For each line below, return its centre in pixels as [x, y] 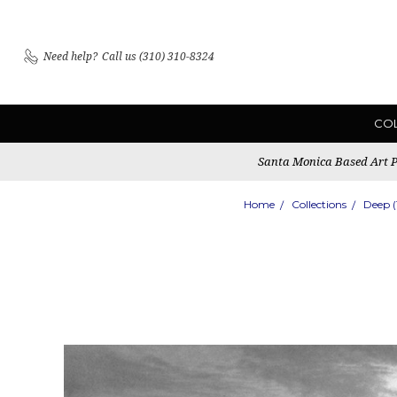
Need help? [70, 56]
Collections [319, 204]
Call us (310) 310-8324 [158, 56]
